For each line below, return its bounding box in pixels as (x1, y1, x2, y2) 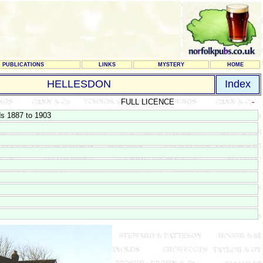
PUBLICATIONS (2, 62, 44, 68)
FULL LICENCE (121, 97, 174, 106)
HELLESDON (46, 78, 111, 90)
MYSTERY (158, 62, 184, 68)
